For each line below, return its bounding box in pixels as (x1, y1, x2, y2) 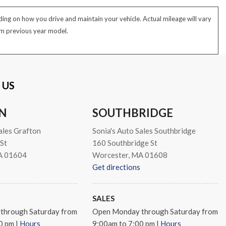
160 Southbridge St (92, 138, 157, 148)
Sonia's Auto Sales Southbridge (92, 126, 196, 136)
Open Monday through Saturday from (92, 207, 218, 216)
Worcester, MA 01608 (92, 150, 167, 160)
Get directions (92, 162, 140, 172)
